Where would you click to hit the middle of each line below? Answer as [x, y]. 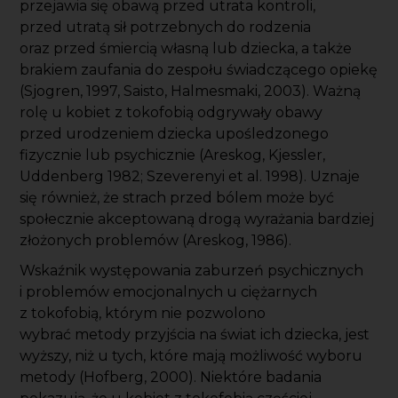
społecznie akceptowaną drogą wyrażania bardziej [197, 219]
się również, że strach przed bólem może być [177, 198]
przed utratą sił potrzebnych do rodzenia [166, 28]
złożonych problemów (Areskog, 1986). [156, 241]
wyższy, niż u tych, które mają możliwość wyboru [191, 356]
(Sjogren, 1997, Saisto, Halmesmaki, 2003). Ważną [191, 92]
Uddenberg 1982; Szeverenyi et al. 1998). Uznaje [190, 177]
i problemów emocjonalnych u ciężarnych [169, 292]
